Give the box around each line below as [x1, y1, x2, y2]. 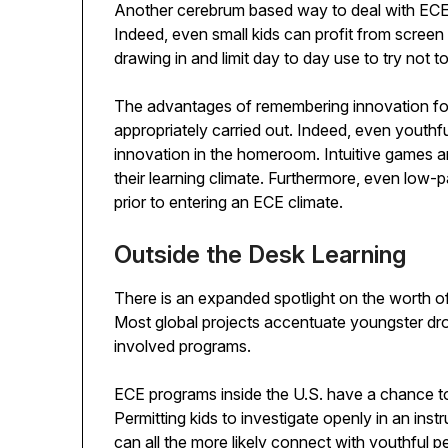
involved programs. [114, 336, 252, 357]
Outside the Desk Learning [114, 240, 407, 270]
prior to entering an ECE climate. [114, 192, 344, 213]
